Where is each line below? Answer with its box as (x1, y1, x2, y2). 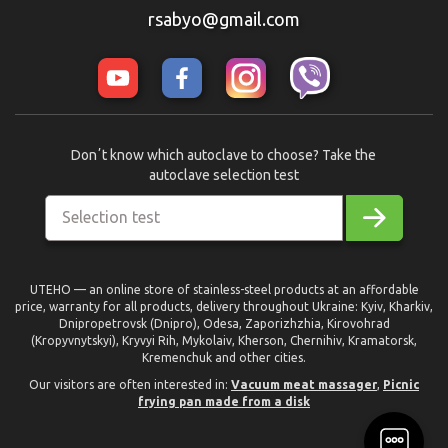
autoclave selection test (148, 167, 299, 184)
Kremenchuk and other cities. (142, 351, 306, 365)
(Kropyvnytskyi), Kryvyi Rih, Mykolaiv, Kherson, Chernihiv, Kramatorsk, (31, 334, 417, 348)
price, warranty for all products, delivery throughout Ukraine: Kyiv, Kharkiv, (15, 300, 433, 314)
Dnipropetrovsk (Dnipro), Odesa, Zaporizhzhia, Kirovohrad (58, 317, 390, 331)
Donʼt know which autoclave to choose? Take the (71, 147, 377, 164)
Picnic (383, 378, 419, 392)
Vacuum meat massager (231, 378, 377, 392)
